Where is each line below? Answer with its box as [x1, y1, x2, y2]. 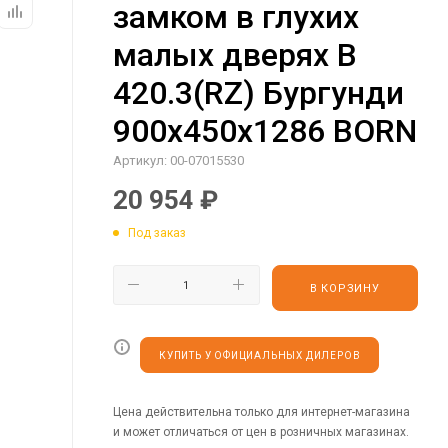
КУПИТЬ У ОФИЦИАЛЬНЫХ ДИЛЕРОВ [159, 349, 361, 361]
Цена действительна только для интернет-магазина [113, 404, 410, 419]
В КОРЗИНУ [309, 281, 380, 295]
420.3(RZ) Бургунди [113, 74, 404, 112]
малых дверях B [113, 36, 357, 74]
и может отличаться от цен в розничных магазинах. [113, 424, 409, 439]
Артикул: [113, 153, 167, 168]
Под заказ [128, 225, 186, 240]
